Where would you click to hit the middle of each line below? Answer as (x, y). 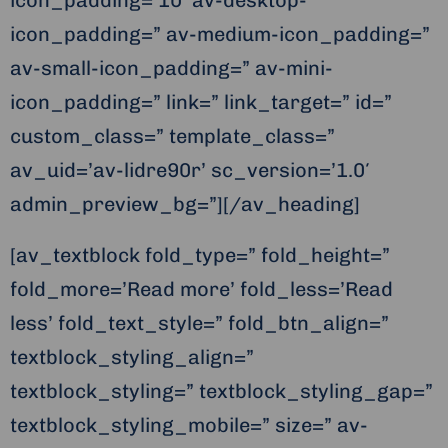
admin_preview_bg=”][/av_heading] (185, 204)
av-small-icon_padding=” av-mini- (171, 68)
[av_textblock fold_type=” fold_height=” (200, 255)
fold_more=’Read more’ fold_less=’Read (201, 289)
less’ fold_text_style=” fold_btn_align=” (199, 323)
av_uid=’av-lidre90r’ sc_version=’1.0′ (190, 170)
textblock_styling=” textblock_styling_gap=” (221, 391)
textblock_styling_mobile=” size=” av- (189, 425)
